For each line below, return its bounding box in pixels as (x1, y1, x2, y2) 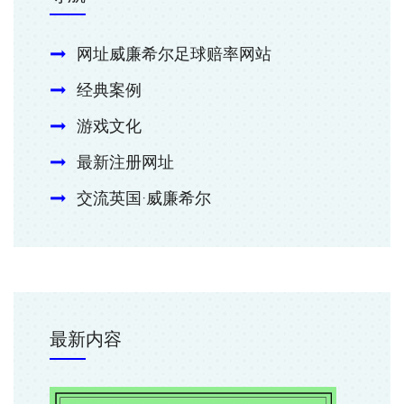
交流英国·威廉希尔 (77, 188, 211, 209)
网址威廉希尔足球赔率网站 (77, 44, 271, 65)
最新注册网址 (77, 152, 174, 173)
